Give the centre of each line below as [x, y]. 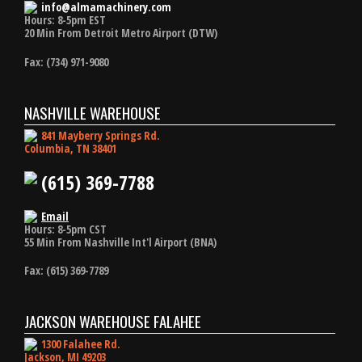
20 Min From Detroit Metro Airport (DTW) [121, 33]
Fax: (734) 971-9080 [66, 62]
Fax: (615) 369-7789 [66, 271]
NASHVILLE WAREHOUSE [93, 112]
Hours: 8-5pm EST [65, 20]
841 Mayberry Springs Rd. [101, 135]
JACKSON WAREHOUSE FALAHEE [113, 321]
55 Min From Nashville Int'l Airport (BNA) [120, 242]
